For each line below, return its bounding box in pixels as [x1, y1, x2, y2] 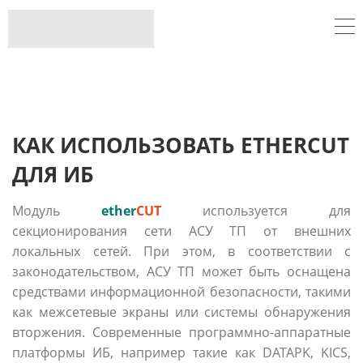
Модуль [12, 201, 101, 220]
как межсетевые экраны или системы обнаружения [12, 302, 351, 321]
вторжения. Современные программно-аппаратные [12, 322, 351, 341]
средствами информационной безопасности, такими [12, 282, 351, 301]
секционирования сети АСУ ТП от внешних [12, 221, 351, 240]
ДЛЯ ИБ [12, 159, 94, 189]
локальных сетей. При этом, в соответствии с [12, 241, 351, 260]
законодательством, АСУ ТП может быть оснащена [12, 262, 351, 280]
